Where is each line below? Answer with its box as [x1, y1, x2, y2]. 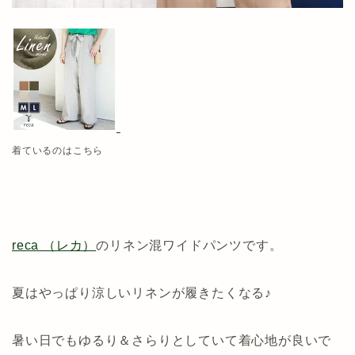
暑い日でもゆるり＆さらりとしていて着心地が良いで [12, 333, 332, 347]
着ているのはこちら [12, 144, 104, 156]
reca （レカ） [12, 238, 97, 252]
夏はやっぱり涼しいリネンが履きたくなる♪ [12, 285, 272, 300]
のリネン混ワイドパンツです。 [96, 238, 283, 252]
